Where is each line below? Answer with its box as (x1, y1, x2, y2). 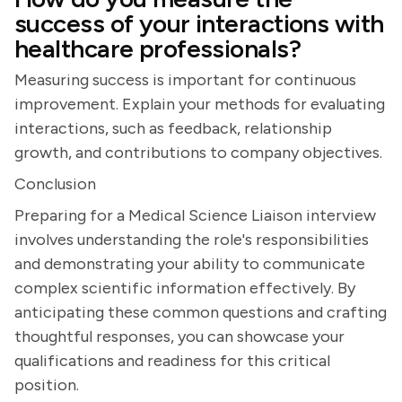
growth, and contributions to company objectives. (14, 143, 382, 162)
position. (14, 375, 79, 395)
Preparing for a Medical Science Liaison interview (14, 205, 376, 225)
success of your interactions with (14, 8, 384, 39)
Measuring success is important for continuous (14, 70, 356, 90)
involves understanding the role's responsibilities (14, 230, 369, 249)
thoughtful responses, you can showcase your (14, 327, 345, 346)
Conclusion (14, 174, 96, 194)
